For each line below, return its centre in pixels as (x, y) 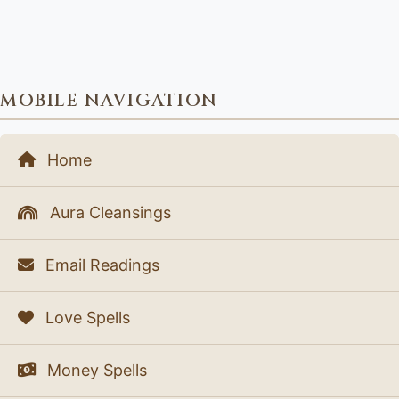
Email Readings (100, 265)
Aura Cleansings (108, 213)
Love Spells (85, 318)
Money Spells (95, 370)
